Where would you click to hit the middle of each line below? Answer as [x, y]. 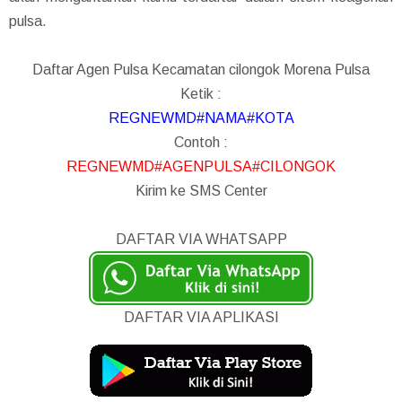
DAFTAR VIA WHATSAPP [201, 240]
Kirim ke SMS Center [201, 191]
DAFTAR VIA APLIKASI [201, 318]
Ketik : [201, 94]
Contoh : [201, 143]
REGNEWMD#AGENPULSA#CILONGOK [201, 167]
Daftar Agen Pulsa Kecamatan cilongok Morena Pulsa [201, 70]
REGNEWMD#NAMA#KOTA [201, 118]
